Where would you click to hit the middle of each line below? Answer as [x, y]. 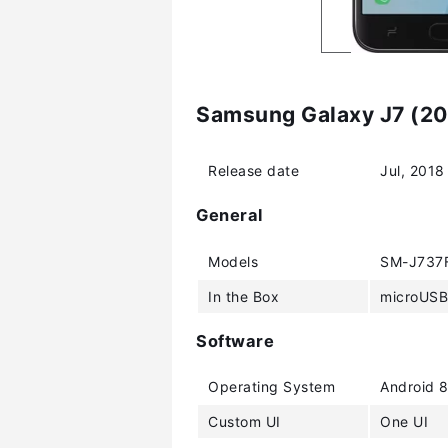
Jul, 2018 [412, 170]
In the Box [243, 296]
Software [235, 340]
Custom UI [244, 422]
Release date [253, 170]
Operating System [271, 387]
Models [233, 261]
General [229, 215]
